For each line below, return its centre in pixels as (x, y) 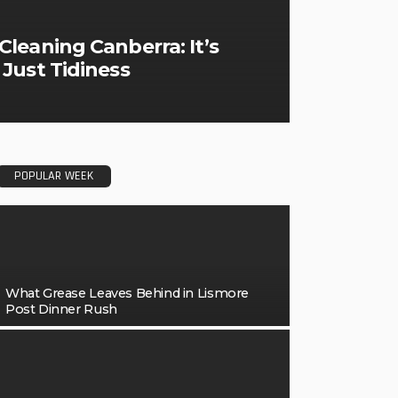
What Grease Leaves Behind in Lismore (127, 293)
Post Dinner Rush (61, 309)
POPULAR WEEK (54, 176)
